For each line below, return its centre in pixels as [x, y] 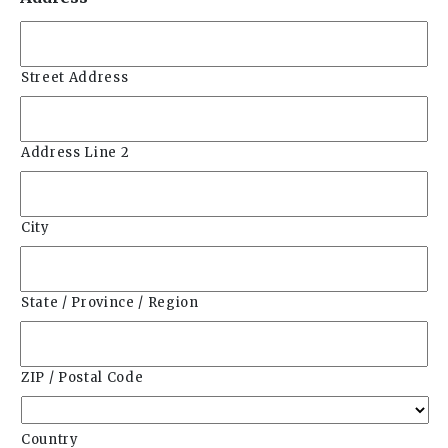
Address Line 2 [75, 152]
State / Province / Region [110, 302]
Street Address [75, 77]
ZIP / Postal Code [82, 377]
